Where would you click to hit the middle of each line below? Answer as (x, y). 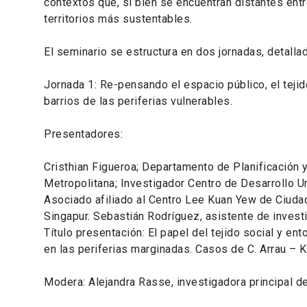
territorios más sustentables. (118, 19)
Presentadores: (83, 134)
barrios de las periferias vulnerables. (138, 101)
